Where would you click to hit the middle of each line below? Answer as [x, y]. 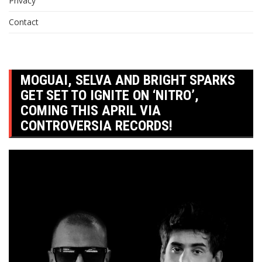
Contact [24, 22]
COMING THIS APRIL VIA [91, 111]
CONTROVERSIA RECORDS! [96, 126]
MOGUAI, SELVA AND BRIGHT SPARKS [128, 80]
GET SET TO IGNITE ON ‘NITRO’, [110, 95]
